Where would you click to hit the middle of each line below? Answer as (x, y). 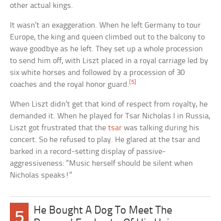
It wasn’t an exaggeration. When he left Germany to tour (106, 25)
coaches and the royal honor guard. (70, 84)
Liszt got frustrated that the (59, 128)
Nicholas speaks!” (41, 175)
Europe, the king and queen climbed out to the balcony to (108, 37)
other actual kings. (42, 5)
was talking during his (161, 128)
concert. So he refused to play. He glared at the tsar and (105, 140)
